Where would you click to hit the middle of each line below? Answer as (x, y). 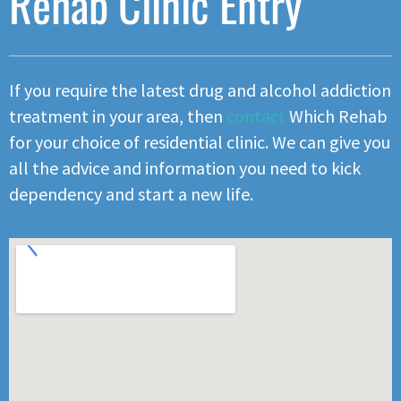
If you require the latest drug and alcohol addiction (200, 90)
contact (256, 116)
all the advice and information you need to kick (185, 168)
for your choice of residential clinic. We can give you (200, 142)
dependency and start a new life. (131, 194)
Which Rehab (337, 116)
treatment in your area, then (118, 116)
